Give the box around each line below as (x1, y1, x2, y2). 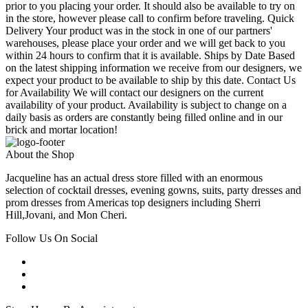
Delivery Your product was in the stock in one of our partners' (5, 25, 272, 37)
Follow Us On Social (5, 232, 98, 245)
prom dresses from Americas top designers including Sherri (5, 197, 261, 209)
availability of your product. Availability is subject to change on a (5, 99, 287, 111)
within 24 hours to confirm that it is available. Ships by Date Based (5, 49, 295, 62)
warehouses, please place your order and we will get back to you (5, 37, 285, 49)
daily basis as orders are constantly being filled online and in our (5, 111, 283, 124)
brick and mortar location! (5, 124, 118, 136)
